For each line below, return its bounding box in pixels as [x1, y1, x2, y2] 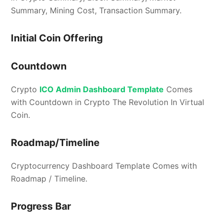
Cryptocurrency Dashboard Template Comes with [11, 160, 197, 171]
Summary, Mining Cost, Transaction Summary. [11, 5, 182, 15]
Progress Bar [11, 200, 72, 212]
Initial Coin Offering [11, 32, 103, 44]
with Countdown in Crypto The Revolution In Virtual [11, 97, 205, 107]
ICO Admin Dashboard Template [39, 84, 164, 94]
